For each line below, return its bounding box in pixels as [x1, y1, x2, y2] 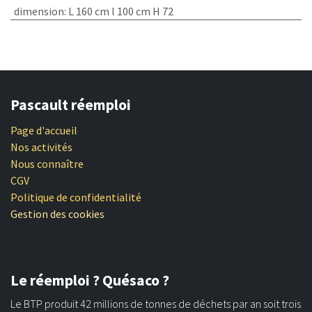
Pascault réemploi [10, 95, 131, 115]
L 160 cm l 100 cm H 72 [68, 4, 173, 18]
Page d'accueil [10, 123, 77, 138]
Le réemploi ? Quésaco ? [10, 271, 169, 290]
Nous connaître [10, 157, 84, 171]
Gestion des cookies [10, 207, 104, 221]
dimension [13, 4, 64, 18]
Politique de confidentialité [10, 190, 141, 205]
